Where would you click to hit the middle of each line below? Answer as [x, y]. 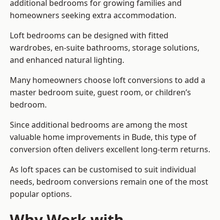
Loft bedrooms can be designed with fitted [89, 36]
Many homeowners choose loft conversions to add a [108, 80]
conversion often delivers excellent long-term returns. [110, 150]
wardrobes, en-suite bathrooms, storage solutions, [105, 48]
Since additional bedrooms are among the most [99, 125]
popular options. [41, 194]
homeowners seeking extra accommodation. [93, 15]
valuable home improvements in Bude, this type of [103, 137]
